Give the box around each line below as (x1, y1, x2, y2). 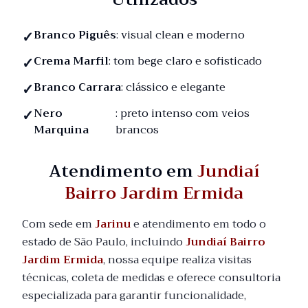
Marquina (34, 120, 89, 140)
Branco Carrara (34, 78, 121, 97)
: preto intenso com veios (115, 104, 250, 123)
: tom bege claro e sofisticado (109, 52, 262, 71)
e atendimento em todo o (131, 214, 266, 234)
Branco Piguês (34, 25, 116, 45)
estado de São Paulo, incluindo (22, 232, 186, 252)
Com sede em (22, 214, 95, 234)
